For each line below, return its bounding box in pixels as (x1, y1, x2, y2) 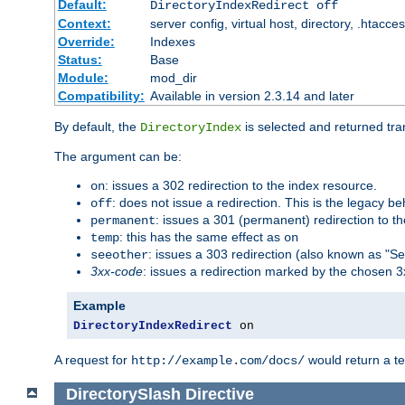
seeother (90, 247, 148, 262)
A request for (54, 352, 131, 367)
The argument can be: (54, 148, 182, 164)
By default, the (54, 118, 140, 134)
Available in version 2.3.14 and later (149, 88, 354, 103)
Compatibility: (57, 88, 145, 103)
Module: (57, 70, 108, 85)
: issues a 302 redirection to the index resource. (105, 177, 377, 193)
